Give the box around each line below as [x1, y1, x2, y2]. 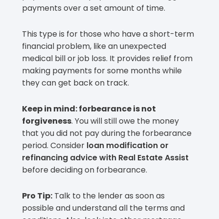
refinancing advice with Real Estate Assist [22, 152, 189, 164]
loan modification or [87, 140, 169, 152]
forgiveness [22, 115, 71, 127]
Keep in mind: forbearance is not [22, 103, 156, 115]
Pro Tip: [22, 190, 52, 202]
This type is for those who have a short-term [22, 28, 194, 40]
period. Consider [22, 140, 87, 152]
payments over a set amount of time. [22, 2, 165, 14]
